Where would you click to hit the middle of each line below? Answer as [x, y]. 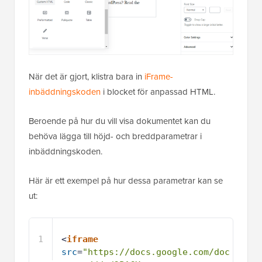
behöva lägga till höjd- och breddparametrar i [115, 136]
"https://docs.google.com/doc [156, 252]
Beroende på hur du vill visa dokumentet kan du [120, 121]
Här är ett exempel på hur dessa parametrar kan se [126, 181]
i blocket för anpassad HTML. [158, 92]
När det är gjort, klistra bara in [87, 77]
